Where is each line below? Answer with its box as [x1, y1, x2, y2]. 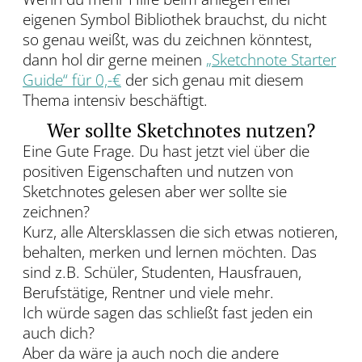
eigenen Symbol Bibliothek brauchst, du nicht [23, 9, 326, 31]
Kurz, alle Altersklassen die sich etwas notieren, [23, 221, 338, 243]
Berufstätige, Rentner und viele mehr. [23, 282, 274, 304]
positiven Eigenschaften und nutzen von [23, 161, 293, 183]
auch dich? [23, 322, 95, 344]
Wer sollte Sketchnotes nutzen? [47, 117, 315, 144]
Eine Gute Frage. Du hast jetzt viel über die [23, 141, 309, 162]
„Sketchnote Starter [206, 49, 336, 71]
